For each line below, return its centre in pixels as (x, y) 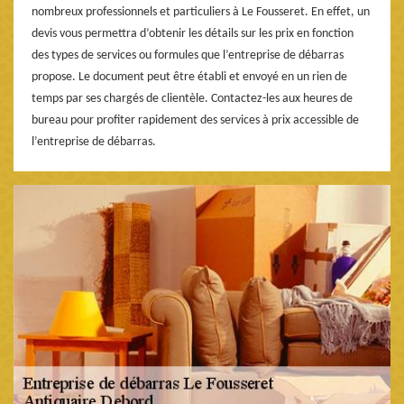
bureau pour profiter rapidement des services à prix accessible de (195, 120)
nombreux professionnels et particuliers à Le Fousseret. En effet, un (201, 12)
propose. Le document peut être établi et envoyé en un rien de (189, 77)
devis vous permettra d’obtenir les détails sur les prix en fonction (193, 33)
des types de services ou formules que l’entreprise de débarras (188, 55)
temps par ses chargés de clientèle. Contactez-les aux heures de (192, 98)
